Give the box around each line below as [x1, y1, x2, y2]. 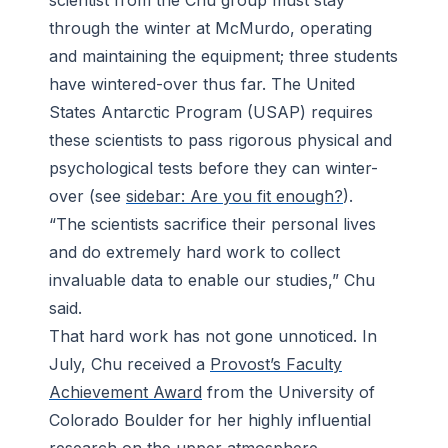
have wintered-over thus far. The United [49, 74, 355, 95]
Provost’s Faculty [210, 354, 342, 375]
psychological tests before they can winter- [49, 158, 378, 179]
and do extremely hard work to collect [49, 242, 340, 263]
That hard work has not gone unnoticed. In [49, 326, 377, 347]
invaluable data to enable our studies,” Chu [49, 270, 375, 291]
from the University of [202, 382, 375, 403]
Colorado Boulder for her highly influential [49, 410, 371, 431]
